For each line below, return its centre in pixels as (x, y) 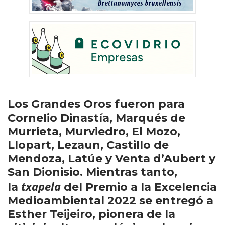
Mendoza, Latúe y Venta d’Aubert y (111, 158)
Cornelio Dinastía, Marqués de (96, 118)
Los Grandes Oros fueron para (96, 104)
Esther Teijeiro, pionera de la (91, 214)
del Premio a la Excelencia (140, 187)
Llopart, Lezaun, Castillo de (88, 145)
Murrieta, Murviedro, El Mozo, (94, 131)
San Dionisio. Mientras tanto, (92, 172)
